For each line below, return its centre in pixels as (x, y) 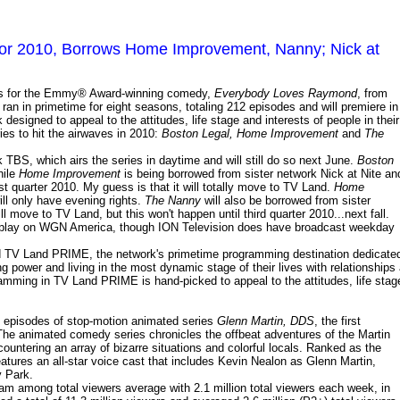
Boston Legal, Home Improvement (250, 134)
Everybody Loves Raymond (286, 94)
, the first (337, 321)
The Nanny (173, 201)
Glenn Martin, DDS (266, 321)
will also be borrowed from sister (286, 201)
